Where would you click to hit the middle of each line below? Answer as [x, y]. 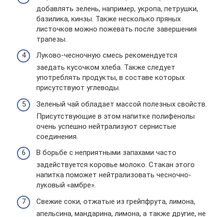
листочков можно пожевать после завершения [116, 29]
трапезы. [52, 39]
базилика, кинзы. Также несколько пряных [108, 19]
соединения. [57, 136]
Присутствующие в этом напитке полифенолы [116, 116]
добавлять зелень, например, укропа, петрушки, [117, 8]
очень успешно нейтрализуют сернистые [106, 126]
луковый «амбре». [66, 185]
